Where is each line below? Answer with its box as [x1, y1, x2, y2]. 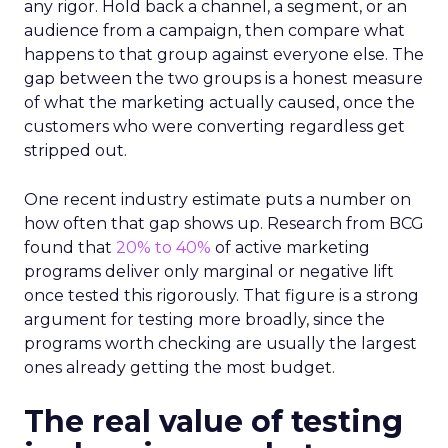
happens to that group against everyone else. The [24, 45, 424, 64]
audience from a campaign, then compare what [24, 21, 405, 40]
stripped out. [24, 141, 127, 160]
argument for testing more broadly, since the [24, 310, 385, 329]
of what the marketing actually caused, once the [24, 93, 415, 112]
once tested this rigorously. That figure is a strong [24, 286, 419, 305]
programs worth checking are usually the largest [24, 334, 417, 353]
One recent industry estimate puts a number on [24, 190, 411, 209]
